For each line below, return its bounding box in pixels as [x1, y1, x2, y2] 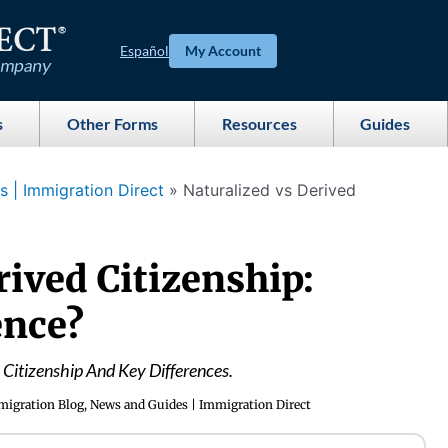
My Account [185, 41, 261, 59]
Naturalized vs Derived [183, 180, 356, 200]
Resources [221, 114, 297, 133]
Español [120, 41, 169, 59]
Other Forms [66, 114, 158, 133]
